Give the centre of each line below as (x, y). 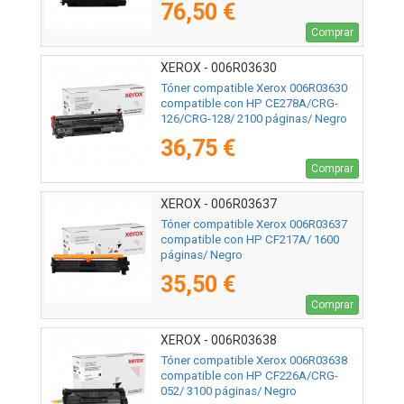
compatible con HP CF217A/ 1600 (250, 240)
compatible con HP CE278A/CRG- (249, 104)
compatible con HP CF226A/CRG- (249, 376)
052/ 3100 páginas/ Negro (229, 391)
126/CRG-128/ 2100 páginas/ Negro (254, 119)
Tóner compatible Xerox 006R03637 (254, 225)
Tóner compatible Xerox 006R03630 (254, 88)
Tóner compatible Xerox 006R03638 (254, 361)
